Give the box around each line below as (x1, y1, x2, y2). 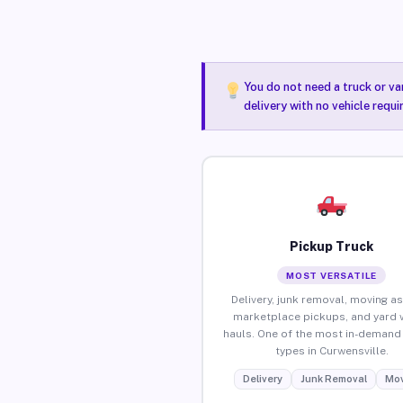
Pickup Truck (290, 238, 374, 254)
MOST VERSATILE (286, 269, 378, 281)
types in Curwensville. (274, 344, 389, 357)
